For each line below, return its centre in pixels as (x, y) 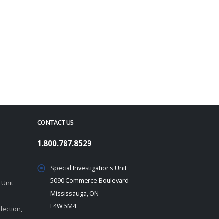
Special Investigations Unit (88, 168)
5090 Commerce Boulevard (89, 181)
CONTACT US (55, 122)
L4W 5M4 (63, 206)
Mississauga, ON (75, 193)
